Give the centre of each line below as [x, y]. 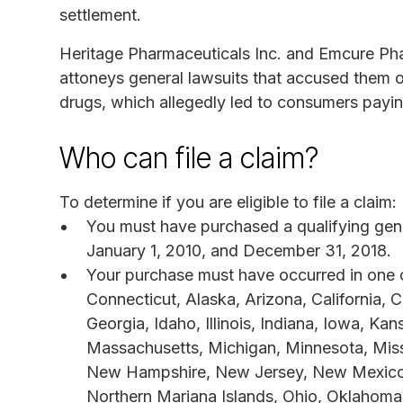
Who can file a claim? [189, 157]
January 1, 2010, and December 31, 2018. [239, 250]
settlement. [100, 14]
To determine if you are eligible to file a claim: [228, 201]
